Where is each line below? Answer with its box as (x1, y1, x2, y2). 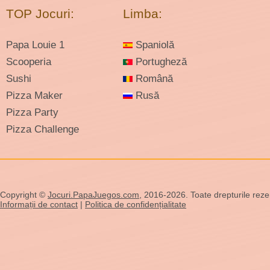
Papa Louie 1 (6, 39, 64, 51)
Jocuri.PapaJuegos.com (48, 190, 139, 199)
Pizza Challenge (6, 124, 79, 135)
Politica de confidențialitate (85, 199, 186, 209)
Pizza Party (6, 107, 58, 118)
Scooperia (6, 56, 51, 67)
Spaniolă (133, 39, 174, 51)
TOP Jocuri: (6, 7, 74, 20)
